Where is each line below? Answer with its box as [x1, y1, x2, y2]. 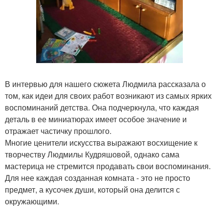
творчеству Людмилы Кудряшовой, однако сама [5, 149, 179, 160]
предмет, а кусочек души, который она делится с [5, 184, 180, 196]
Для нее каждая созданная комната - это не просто [5, 172, 190, 184]
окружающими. [5, 196, 59, 207]
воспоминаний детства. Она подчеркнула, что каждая [5, 102, 199, 113]
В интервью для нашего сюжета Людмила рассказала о [5, 78, 206, 90]
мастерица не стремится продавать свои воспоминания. [5, 160, 211, 172]
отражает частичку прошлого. [5, 125, 111, 137]
